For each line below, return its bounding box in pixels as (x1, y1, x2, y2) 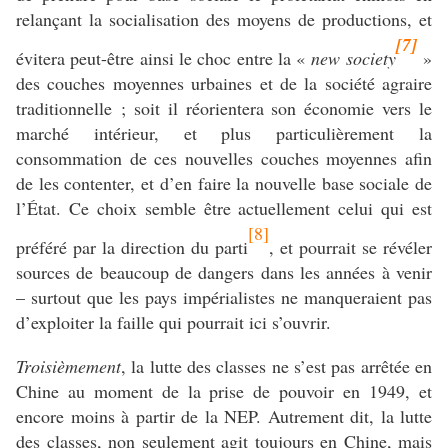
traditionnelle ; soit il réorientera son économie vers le (16, 96, 432, 121)
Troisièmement (16, 354, 121, 379)
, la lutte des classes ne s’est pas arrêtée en (121, 354, 432, 379)
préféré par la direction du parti (16, 235, 248, 260)
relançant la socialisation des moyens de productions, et (16, 7, 432, 32)
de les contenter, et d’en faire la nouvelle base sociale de (16, 171, 432, 196)
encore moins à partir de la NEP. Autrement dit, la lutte (16, 404, 432, 429)
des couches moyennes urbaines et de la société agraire (16, 71, 432, 96)
